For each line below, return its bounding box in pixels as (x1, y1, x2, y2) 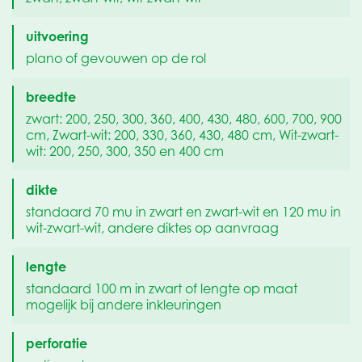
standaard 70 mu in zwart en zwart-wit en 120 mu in (26, 204, 341, 221)
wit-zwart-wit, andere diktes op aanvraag (26, 220, 279, 237)
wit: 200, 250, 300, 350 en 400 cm (26, 143, 224, 160)
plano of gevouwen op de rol (26, 50, 206, 67)
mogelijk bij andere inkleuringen (26, 297, 221, 314)
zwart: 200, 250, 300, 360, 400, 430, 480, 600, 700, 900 (26, 111, 342, 128)
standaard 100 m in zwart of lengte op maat (26, 280, 297, 297)
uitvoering (26, 27, 89, 44)
